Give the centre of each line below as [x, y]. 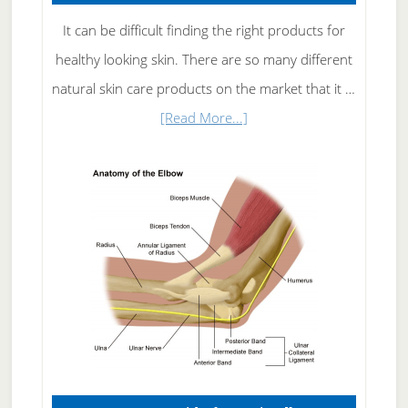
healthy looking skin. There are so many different [204, 59]
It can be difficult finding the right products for [204, 30]
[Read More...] [204, 117]
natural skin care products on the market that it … [204, 88]
